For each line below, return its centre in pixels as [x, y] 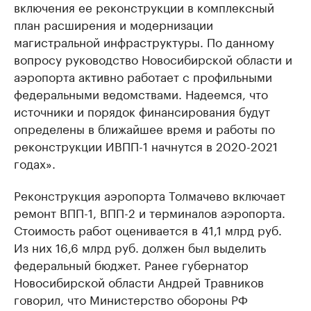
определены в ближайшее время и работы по [144, 128]
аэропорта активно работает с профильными [143, 76]
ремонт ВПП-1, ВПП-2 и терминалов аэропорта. [150, 212]
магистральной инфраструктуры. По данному [144, 41]
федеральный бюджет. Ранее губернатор [131, 264]
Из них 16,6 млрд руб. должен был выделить [140, 246]
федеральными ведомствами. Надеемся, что [141, 93]
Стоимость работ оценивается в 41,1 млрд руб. [148, 229]
